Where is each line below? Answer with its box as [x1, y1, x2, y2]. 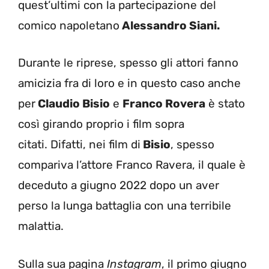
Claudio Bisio [35, 97, 110, 111]
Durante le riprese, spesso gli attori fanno [18, 56, 238, 70]
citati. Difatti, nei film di [18, 138, 141, 152]
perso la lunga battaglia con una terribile [18, 199, 231, 213]
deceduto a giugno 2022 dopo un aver [18, 178, 219, 193]
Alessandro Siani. [119, 18, 220, 32]
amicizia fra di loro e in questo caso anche [18, 76, 241, 91]
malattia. [18, 219, 64, 234]
